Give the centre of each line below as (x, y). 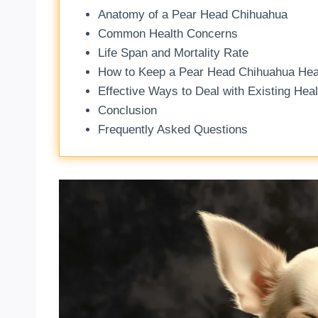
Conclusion (127, 111)
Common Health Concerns (168, 34)
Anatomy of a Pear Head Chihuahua (192, 15)
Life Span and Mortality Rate (173, 53)
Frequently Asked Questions (172, 130)
